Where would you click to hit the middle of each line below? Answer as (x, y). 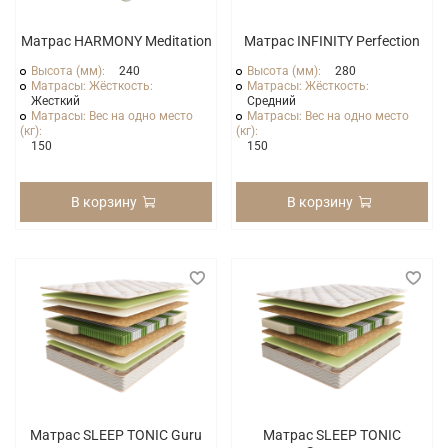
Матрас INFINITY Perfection (332, 40)
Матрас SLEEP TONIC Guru (116, 434)
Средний (272, 100)
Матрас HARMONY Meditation (116, 40)
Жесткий (56, 100)
